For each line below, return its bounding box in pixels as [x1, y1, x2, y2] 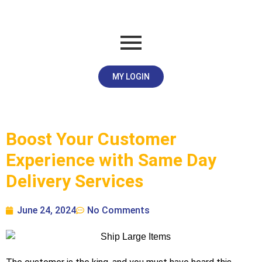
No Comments [87, 205, 150, 216]
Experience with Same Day [6, 150, 216, 170]
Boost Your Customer [6, 129, 177, 149]
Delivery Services [6, 171, 143, 191]
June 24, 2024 [17, 205, 76, 216]
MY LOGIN [112, 72, 150, 81]
